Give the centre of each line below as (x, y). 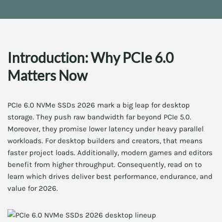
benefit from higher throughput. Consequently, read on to (105, 165)
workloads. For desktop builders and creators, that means (105, 141)
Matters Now (47, 75)
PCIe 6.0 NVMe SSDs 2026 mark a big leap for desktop (99, 105)
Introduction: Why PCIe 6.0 (90, 57)
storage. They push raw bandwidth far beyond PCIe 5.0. (99, 117)
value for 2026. (33, 188)
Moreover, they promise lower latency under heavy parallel (106, 129)
